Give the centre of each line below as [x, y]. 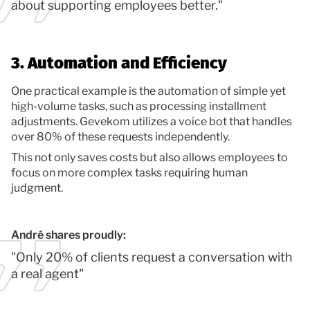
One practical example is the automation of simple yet [148, 91]
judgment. [37, 188]
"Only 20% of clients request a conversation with [152, 257]
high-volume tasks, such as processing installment [139, 106]
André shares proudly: [69, 235]
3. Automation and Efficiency [119, 63]
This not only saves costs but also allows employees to [149, 157]
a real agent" [47, 273]
